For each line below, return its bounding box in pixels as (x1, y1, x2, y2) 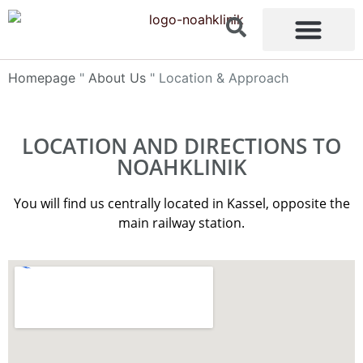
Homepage (8, 69, 75, 86)
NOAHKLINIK (116, 152, 247, 181)
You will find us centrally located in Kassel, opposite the (13, 194, 350, 212)
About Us (88, 69, 146, 86)
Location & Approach (159, 69, 288, 86)
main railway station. (118, 213, 245, 232)
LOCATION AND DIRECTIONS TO (22, 131, 341, 160)
